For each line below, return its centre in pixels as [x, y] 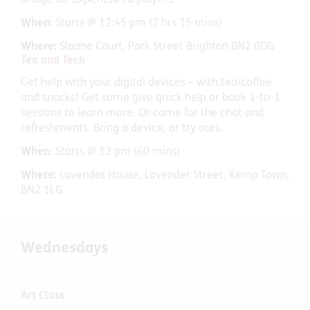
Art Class [43, 297]
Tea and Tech [53, 61]
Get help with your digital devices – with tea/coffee [146, 83]
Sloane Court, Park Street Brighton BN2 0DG [167, 47]
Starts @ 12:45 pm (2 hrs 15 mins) [139, 24]
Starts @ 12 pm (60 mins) [118, 153]
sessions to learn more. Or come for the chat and [142, 114]
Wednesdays [64, 249]
